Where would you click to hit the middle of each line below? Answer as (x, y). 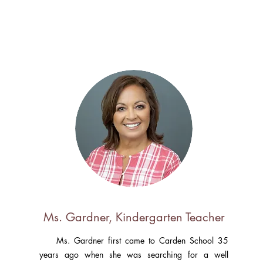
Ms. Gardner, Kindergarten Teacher (134, 217)
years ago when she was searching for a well (134, 254)
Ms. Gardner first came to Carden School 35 (134, 240)
